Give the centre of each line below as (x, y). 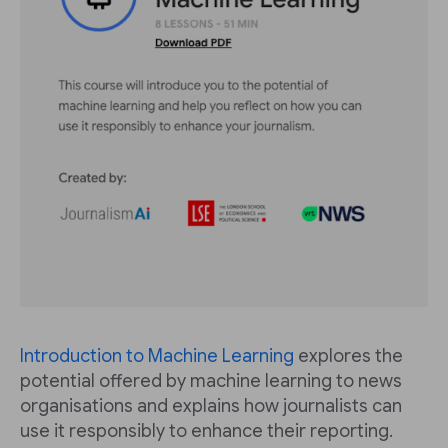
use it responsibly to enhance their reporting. (206, 431)
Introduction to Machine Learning (157, 356)
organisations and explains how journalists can (211, 406)
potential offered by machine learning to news (211, 381)
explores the (348, 356)
